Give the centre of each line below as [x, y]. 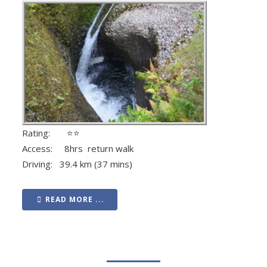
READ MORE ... [75, 199]
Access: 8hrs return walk [78, 148]
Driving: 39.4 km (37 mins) [77, 164]
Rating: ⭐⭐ [51, 133]
